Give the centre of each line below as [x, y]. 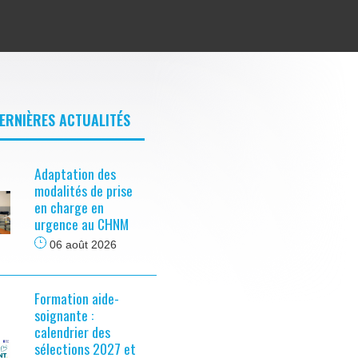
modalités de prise [84, 190]
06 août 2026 [82, 244]
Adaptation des [75, 173]
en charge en [69, 207]
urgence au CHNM [82, 223]
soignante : [64, 314]
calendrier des [72, 331]
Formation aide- [77, 298]
